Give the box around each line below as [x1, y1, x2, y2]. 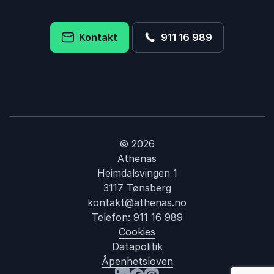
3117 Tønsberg [103, 182, 171, 194]
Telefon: [91, 211, 133, 223]
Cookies [119, 226, 155, 238]
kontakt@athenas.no [87, 196, 187, 209]
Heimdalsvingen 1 [97, 167, 177, 179]
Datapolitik [111, 240, 163, 253]
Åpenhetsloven [101, 255, 173, 267]
